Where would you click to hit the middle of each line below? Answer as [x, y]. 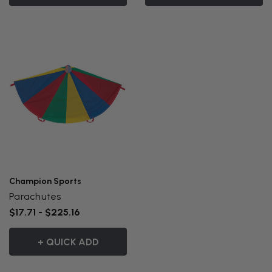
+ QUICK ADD [68, 242]
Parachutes [35, 196]
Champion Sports [45, 181]
